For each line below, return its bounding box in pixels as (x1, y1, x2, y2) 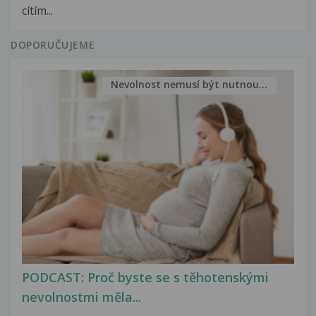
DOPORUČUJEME (11, 37, 95, 51)
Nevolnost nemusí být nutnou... (111, 78, 268, 92)
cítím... (22, 2, 53, 18)
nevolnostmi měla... (22, 288, 141, 306)
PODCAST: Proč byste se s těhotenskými (22, 269, 269, 286)
